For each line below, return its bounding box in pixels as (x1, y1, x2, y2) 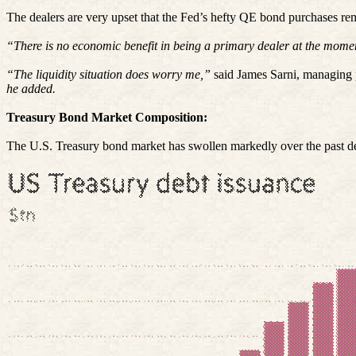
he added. (6, 81, 56, 95)
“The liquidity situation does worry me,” (6, 67, 211, 81)
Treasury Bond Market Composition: (6, 110, 207, 124)
